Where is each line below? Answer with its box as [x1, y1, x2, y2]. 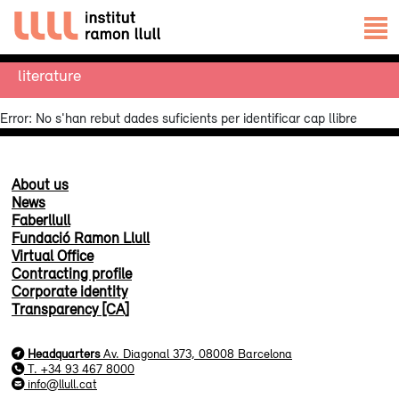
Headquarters [28, 346, 100, 361]
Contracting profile [12, 265, 132, 282]
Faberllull [12, 211, 70, 229]
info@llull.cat [28, 377, 97, 391]
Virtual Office [12, 247, 94, 265]
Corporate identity [12, 282, 127, 300]
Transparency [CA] [12, 300, 129, 318]
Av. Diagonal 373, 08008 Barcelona [103, 346, 292, 361]
